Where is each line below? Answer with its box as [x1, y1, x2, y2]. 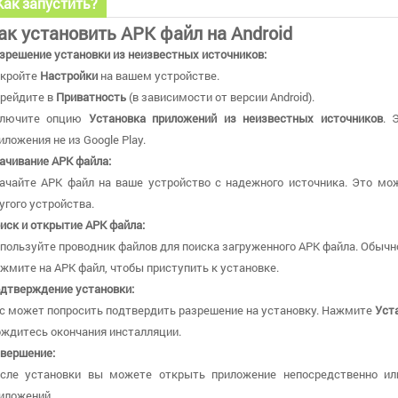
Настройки [40, 67, 98, 84]
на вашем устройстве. [98, 67, 219, 84]
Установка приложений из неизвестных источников [88, 109, 383, 126]
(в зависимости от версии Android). [126, 88, 314, 105]
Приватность [56, 88, 126, 105]
